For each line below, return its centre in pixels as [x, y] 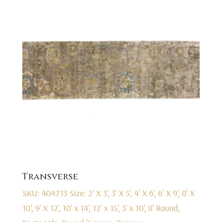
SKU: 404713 [46, 193]
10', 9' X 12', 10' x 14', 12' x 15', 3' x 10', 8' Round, [101, 208]
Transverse [50, 176]
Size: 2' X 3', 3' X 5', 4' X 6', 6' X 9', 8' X [132, 193]
